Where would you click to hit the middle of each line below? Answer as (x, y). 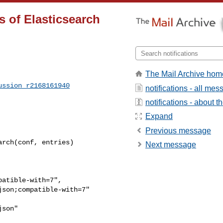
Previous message (178, 130)
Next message (171, 145)
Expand (159, 116)
